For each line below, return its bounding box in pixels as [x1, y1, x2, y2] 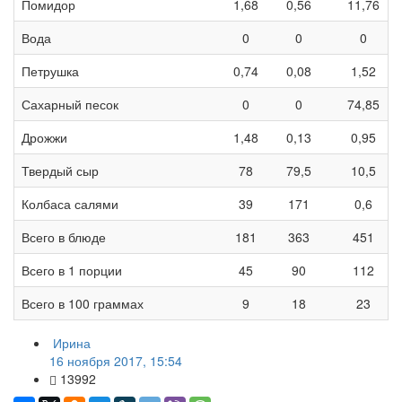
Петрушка [22, 62, 79, 81]
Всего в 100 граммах [22, 294, 144, 313]
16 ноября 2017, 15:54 [49, 352, 182, 371]
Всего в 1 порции [22, 261, 122, 280]
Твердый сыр [22, 162, 99, 180]
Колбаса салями [22, 195, 118, 214]
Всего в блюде [22, 228, 106, 247]
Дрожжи [22, 128, 67, 147]
